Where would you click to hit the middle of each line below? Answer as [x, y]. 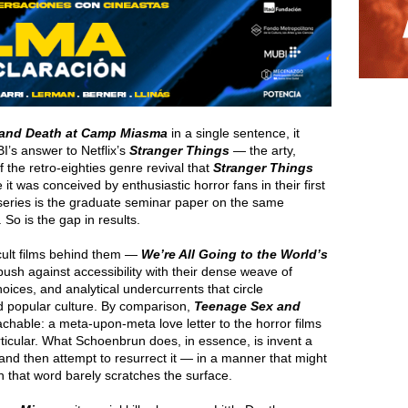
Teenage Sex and [247, 306]
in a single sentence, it [233, 133]
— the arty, [262, 150]
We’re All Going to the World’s [235, 254]
